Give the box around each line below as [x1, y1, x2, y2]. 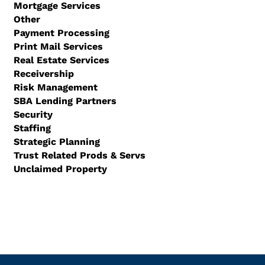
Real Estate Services [13, 54, 109, 66]
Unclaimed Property [13, 163, 107, 174]
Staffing [13, 122, 51, 134]
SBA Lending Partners [13, 95, 117, 106]
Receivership [13, 68, 74, 79]
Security [13, 109, 53, 120]
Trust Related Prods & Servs [13, 150, 146, 161]
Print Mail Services [13, 41, 103, 52]
